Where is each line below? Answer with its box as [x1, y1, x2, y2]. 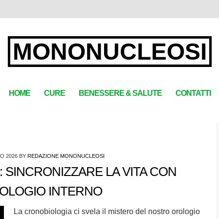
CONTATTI [175, 88, 211, 97]
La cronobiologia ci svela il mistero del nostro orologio [13, 207, 200, 216]
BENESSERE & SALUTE [78, 88, 162, 97]
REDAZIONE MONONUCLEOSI [27, 153, 105, 159]
